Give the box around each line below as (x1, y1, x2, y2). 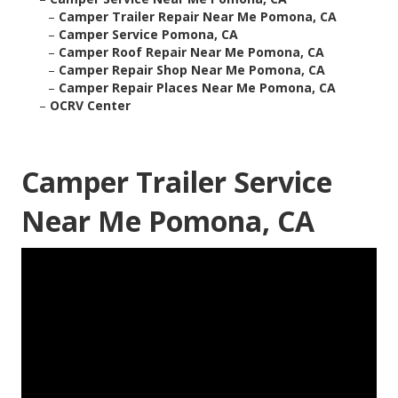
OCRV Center (50, 97, 131, 115)
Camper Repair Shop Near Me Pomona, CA (59, 61, 325, 79)
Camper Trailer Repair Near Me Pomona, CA (59, 8, 337, 26)
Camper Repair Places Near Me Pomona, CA (59, 79, 336, 97)
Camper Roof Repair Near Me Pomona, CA (59, 44, 324, 61)
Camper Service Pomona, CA (59, 26, 238, 44)
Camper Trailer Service (21, 163, 332, 202)
